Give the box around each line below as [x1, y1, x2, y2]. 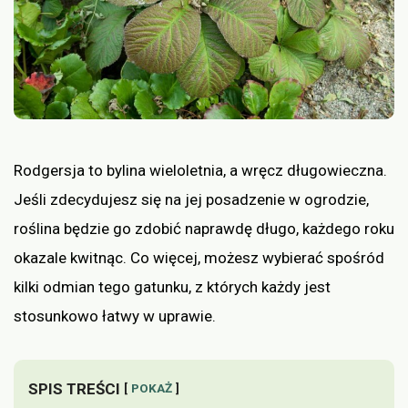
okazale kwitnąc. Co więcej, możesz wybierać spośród [14, 248, 384, 267]
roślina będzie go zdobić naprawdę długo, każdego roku [14, 219, 394, 238]
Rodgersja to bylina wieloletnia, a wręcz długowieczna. [14, 160, 387, 179]
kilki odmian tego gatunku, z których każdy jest [14, 277, 331, 296]
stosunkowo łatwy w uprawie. [14, 306, 216, 325]
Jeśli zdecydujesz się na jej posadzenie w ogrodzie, [14, 189, 369, 209]
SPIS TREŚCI [28, 379, 120, 398]
